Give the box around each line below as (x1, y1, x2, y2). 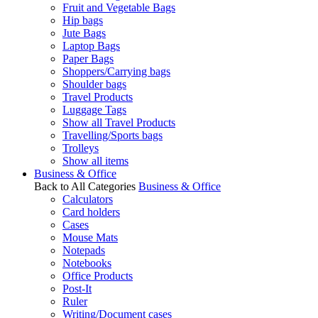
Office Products (62, 270, 133, 282)
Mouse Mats (62, 231, 118, 243)
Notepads (62, 244, 105, 256)
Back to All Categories (34, 180, 136, 192)
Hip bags (62, 14, 103, 26)
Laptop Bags (62, 40, 120, 52)
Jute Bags (62, 27, 106, 39)
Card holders (62, 206, 120, 218)
